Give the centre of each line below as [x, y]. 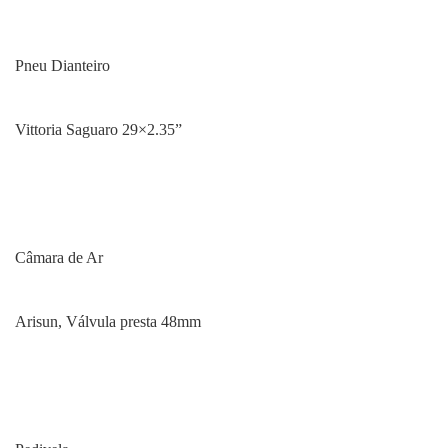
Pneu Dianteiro [62, 65]
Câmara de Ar [59, 257]
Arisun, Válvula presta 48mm [108, 321]
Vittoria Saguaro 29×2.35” [98, 129]
